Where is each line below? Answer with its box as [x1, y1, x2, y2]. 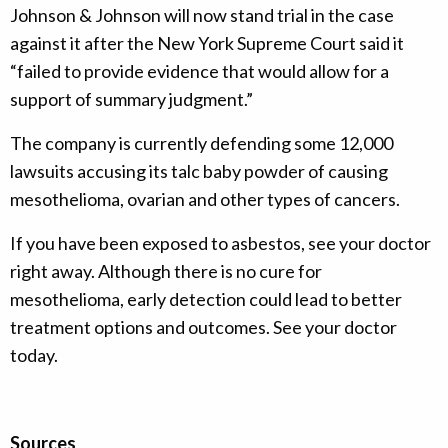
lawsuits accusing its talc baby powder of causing [10, 160, 388, 183]
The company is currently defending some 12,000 [10, 132, 393, 155]
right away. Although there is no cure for [10, 260, 322, 283]
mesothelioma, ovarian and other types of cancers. [10, 188, 400, 211]
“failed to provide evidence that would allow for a [10, 60, 389, 83]
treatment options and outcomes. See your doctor [10, 316, 397, 339]
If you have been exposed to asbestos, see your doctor [10, 232, 431, 255]
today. [10, 344, 58, 367]
